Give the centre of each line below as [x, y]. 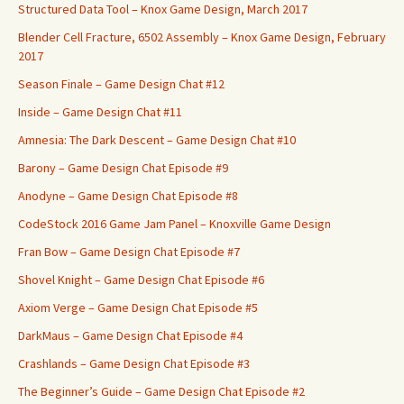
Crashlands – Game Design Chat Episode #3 [134, 363]
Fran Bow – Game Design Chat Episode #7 [129, 252]
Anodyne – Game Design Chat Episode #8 [128, 196]
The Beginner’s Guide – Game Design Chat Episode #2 [161, 391]
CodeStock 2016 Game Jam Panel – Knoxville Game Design [174, 224]
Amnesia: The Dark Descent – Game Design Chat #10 [157, 140]
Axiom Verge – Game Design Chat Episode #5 [138, 308]
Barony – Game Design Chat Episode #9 [123, 168]
